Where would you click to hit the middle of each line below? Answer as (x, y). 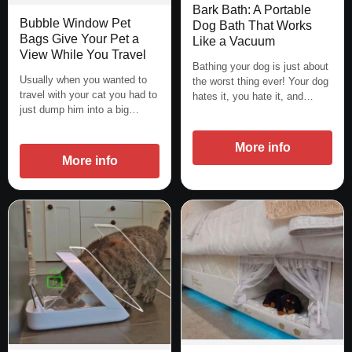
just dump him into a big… (79, 109)
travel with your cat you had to (88, 94)
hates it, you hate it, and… (253, 97)
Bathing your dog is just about (260, 67)
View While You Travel (83, 54)
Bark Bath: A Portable (252, 10)
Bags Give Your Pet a (79, 38)
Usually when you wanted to (83, 79)
